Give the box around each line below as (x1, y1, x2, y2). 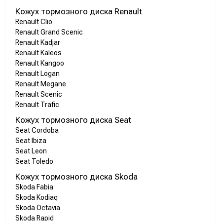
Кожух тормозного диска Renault (15, 6, 142, 17)
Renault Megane (15, 80, 66, 88)
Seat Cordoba (15, 126, 59, 135)
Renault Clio (15, 18, 52, 26)
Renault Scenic (15, 90, 62, 99)
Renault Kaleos (15, 49, 62, 57)
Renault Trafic (15, 101, 59, 109)
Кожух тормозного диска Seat (15, 115, 131, 125)
